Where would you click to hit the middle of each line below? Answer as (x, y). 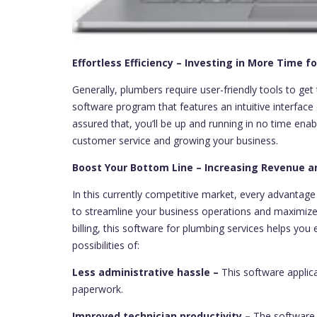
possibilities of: (106, 245)
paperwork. (98, 289)
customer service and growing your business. (175, 140)
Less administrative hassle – (147, 272)
